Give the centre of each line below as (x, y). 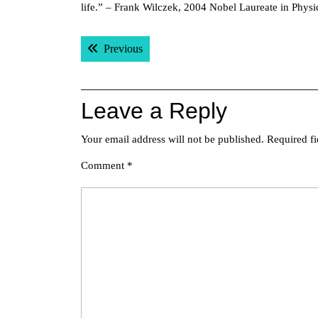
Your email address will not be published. (172, 139)
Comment (104, 165)
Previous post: (174, 48)
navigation (132, 65)
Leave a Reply (154, 111)
